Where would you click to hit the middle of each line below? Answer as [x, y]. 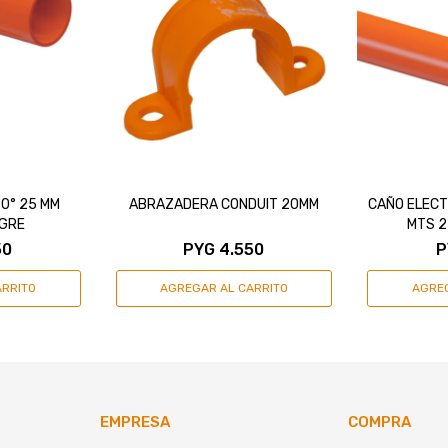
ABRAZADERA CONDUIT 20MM [223, 204]
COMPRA [380, 421]
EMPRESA [134, 421]
